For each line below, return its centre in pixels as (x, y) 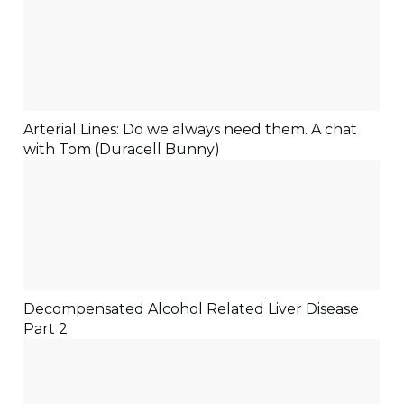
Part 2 (46, 328)
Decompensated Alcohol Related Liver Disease (191, 308)
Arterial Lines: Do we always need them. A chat (190, 129)
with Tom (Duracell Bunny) (122, 149)
